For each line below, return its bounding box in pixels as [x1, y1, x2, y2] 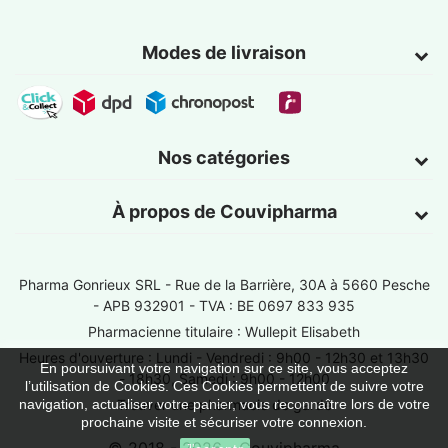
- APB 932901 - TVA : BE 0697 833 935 [93, 296, 355, 314]
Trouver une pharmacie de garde [116, 395, 332, 413]
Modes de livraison [142, 41, 306, 63]
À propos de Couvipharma [111, 200, 337, 222]
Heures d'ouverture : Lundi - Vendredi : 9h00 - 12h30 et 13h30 [19, 348, 429, 366]
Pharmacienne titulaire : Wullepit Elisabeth [88, 322, 360, 340]
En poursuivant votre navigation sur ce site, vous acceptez [40, 360, 408, 376]
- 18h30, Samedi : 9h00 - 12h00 [118, 369, 330, 387]
